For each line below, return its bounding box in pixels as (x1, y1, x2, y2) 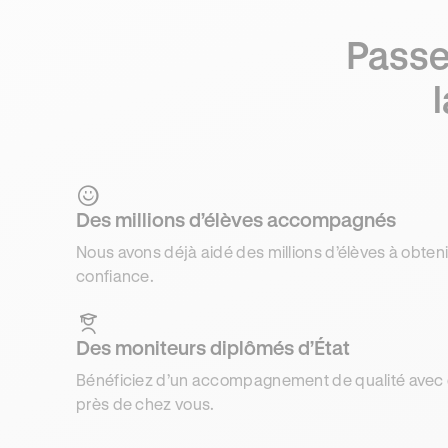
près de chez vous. (76, 393, 215, 413)
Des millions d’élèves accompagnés (76, 207, 396, 231)
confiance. (76, 265, 155, 285)
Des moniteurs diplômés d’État (76, 335, 350, 359)
